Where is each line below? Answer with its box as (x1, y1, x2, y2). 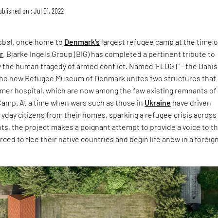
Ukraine (145, 97, 171, 107)
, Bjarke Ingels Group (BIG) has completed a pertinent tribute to (3, 49, 216, 58)
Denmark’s (64, 36, 100, 46)
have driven (171, 97, 212, 107)
